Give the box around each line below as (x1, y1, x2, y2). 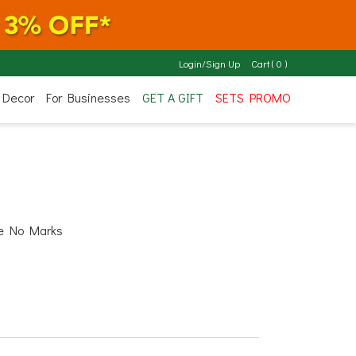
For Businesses (45, 88, 130, 106)
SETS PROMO (215, 88, 291, 106)
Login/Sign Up (178, 57, 240, 70)
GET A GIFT (141, 88, 203, 106)
